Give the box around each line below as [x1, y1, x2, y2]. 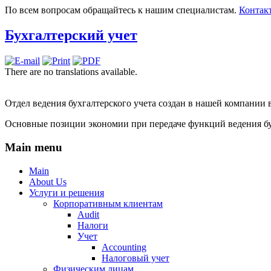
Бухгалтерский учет [5, 27, 137, 44]
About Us [29, 176, 67, 187]
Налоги [77, 220, 108, 230]
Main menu [5, 141, 62, 154]
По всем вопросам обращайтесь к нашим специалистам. [5, 4, 239, 15]
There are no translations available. [5, 67, 137, 77]
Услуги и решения [29, 187, 104, 198]
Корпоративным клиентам [53, 198, 163, 209]
